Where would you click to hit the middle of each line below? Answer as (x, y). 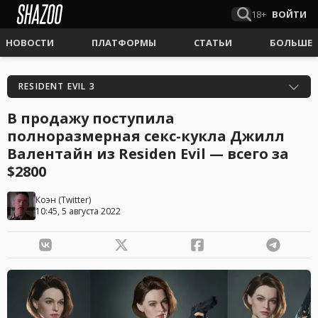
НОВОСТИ (30, 43)
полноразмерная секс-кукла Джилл (146, 136)
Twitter (75, 200)
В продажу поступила (91, 118)
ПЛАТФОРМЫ (124, 43)
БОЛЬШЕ (291, 43)
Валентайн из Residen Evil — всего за (148, 154)
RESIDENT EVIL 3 (57, 86)
